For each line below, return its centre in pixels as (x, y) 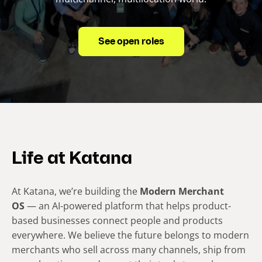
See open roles (131, 42)
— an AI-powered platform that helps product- (128, 206)
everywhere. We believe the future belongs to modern (130, 235)
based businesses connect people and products (117, 221)
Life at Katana (72, 160)
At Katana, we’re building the (76, 192)
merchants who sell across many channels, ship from (129, 250)
